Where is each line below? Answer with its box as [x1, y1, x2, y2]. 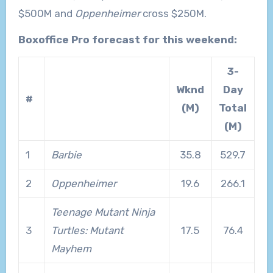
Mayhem [51, 242, 91, 255]
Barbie [51, 148, 82, 161]
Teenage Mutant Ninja [51, 205, 155, 218]
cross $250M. [140, 7, 207, 19]
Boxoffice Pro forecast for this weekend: [18, 33, 237, 46]
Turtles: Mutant [51, 224, 124, 236]
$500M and [18, 7, 75, 19]
